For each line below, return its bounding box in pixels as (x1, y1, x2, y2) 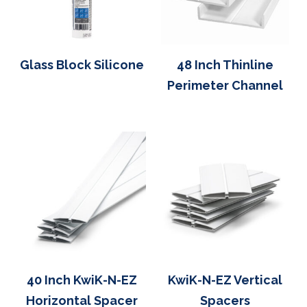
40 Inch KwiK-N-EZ (27, 272, 137, 287)
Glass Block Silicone (20, 57, 144, 72)
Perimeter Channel (167, 77, 283, 93)
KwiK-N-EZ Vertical (168, 272, 282, 287)
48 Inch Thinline (177, 57, 273, 72)
